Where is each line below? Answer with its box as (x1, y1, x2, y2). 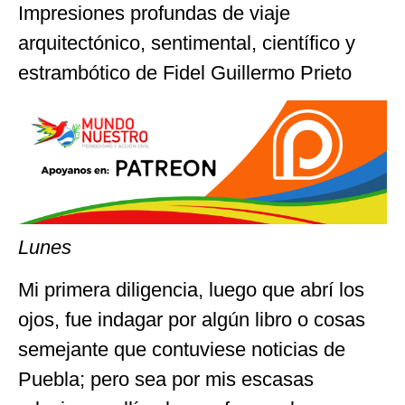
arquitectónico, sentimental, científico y (18, 31, 355, 54)
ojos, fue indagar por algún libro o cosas (18, 307, 365, 331)
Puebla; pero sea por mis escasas (18, 367, 314, 391)
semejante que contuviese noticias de (18, 337, 345, 361)
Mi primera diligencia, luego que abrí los (18, 278, 364, 301)
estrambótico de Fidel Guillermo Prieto (18, 61, 352, 84)
